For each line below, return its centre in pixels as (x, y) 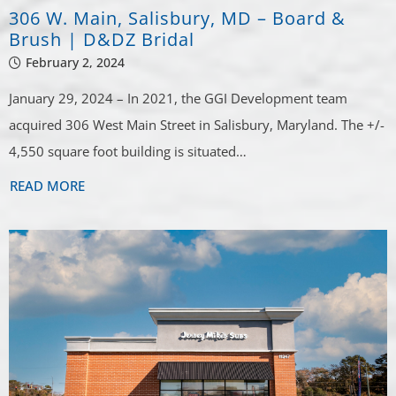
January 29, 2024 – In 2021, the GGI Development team (179, 99)
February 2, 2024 (76, 63)
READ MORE (48, 186)
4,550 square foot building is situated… (128, 152)
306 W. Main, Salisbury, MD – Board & (178, 19)
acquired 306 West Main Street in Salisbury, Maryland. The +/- (197, 125)
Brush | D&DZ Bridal (102, 40)
